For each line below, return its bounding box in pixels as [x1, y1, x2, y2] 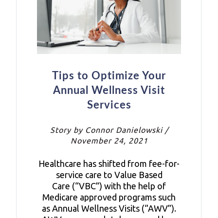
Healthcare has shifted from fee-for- [38, 158, 180, 168]
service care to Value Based [55, 169, 163, 180]
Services [87, 99, 131, 110]
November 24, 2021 [70, 136, 148, 145]
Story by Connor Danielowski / [50, 125, 168, 134]
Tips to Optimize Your [52, 70, 166, 81]
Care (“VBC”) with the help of [52, 181, 166, 191]
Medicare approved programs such [42, 192, 176, 202]
